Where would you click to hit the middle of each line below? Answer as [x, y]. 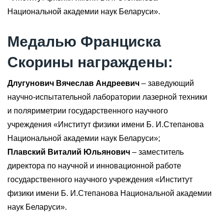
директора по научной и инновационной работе [94, 165]
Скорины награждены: [90, 62]
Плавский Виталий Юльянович [69, 152]
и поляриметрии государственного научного [88, 110]
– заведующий [167, 83]
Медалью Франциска [84, 41]
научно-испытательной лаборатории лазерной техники [107, 97]
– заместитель [157, 152]
